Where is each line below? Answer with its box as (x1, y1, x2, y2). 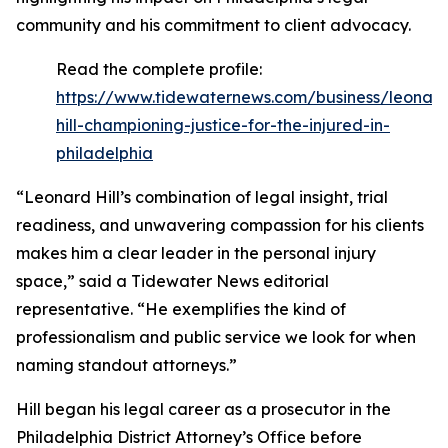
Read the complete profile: (56, 59, 262, 79)
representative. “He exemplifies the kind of (16, 299, 346, 319)
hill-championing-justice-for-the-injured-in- (56, 115, 390, 135)
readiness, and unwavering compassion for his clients (16, 215, 424, 235)
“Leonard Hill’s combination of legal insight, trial (16, 187, 388, 207)
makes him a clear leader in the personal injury (16, 243, 376, 263)
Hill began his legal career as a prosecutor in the (16, 399, 391, 419)
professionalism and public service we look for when (16, 327, 416, 347)
